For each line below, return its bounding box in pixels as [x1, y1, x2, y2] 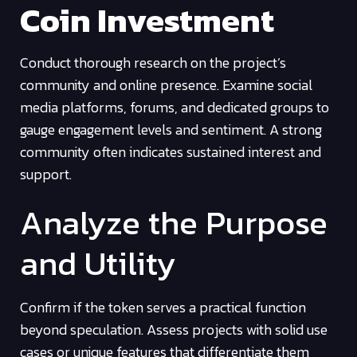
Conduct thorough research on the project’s [20, 52, 286, 74]
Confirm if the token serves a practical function [20, 296, 306, 318]
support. [20, 163, 72, 186]
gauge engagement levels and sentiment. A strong [20, 119, 322, 141]
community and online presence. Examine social [20, 74, 312, 96]
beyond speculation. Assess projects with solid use [20, 318, 328, 340]
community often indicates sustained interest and [20, 141, 321, 163]
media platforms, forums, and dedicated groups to [20, 96, 329, 119]
